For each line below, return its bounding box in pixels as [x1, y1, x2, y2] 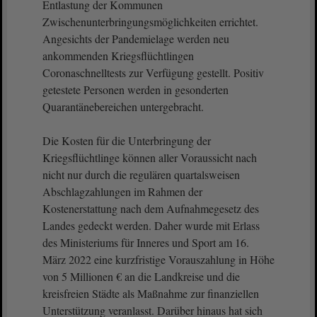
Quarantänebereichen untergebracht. [42, 99, 204, 114]
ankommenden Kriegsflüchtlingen [42, 48, 194, 63]
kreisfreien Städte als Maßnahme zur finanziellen [42, 286, 259, 301]
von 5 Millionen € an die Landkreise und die [42, 269, 240, 284]
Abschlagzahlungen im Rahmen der [42, 184, 202, 199]
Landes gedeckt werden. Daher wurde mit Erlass [42, 218, 260, 233]
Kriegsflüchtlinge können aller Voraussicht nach [42, 150, 257, 165]
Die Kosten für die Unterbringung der [42, 133, 211, 148]
